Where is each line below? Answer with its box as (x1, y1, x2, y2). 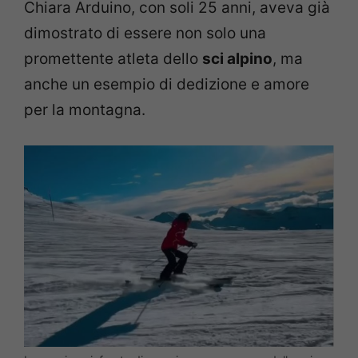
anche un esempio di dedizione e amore (24, 74, 309, 93)
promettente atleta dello (24, 49, 202, 68)
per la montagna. (24, 100, 145, 119)
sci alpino (202, 49, 272, 68)
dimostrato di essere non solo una (24, 23, 266, 42)
